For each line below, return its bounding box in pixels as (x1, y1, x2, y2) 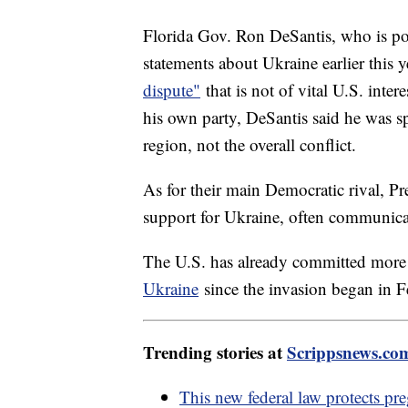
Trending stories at (143, 340, 287, 365)
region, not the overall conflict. (143, 133, 362, 157)
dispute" (143, 78, 200, 102)
